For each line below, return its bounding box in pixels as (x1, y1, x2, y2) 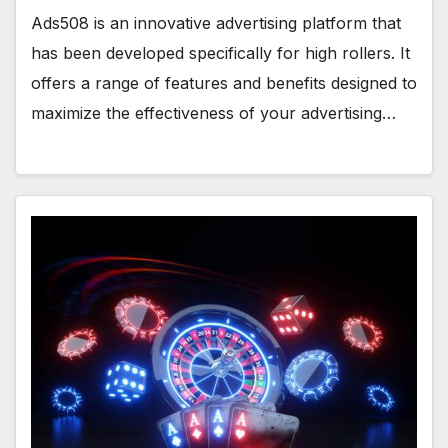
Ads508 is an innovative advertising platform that (31, 13, 401, 34)
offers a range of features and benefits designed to (31, 73, 417, 94)
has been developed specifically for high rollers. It (31, 43, 410, 64)
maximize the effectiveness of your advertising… (31, 103, 396, 124)
